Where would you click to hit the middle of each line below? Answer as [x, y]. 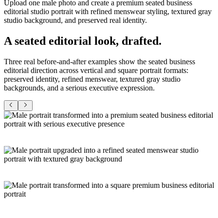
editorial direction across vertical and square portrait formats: [96, 70]
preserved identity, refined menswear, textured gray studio [92, 79]
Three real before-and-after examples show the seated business [100, 61]
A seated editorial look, [63, 41]
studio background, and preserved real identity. [75, 20]
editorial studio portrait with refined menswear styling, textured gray [108, 11]
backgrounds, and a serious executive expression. [79, 88]
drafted [140, 41]
